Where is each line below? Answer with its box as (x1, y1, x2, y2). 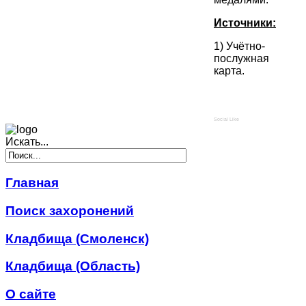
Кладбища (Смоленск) (5, 231, 149, 246)
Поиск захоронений (5, 203, 134, 218)
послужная (214, 53, 269, 65)
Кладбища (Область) (5, 259, 140, 274)
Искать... (5, 136, 48, 148)
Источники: (214, 17, 276, 29)
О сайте (5, 287, 56, 302)
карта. (214, 65, 245, 77)
